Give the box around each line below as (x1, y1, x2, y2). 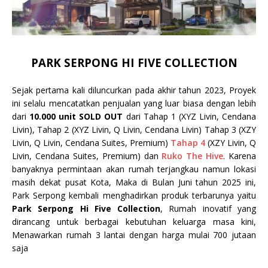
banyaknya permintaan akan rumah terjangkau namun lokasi (12, 163, 256, 175)
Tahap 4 (170, 136, 205, 148)
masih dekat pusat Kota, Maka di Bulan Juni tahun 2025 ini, (12, 176, 256, 188)
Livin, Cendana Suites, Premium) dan (12, 150, 162, 162)
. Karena (223, 150, 256, 162)
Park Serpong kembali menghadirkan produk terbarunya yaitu (12, 189, 256, 201)
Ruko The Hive (162, 150, 224, 162)
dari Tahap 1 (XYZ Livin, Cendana (123, 110, 257, 122)
